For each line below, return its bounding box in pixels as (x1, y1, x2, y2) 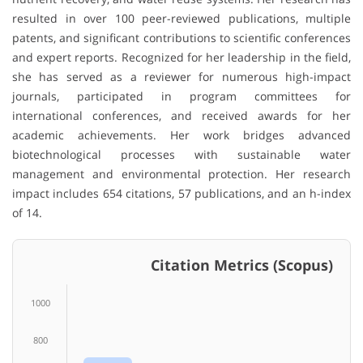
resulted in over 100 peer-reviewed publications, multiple (12, 11, 351, 27)
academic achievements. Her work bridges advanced (12, 127, 351, 143)
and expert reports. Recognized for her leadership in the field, (12, 49, 351, 66)
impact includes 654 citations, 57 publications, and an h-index (12, 186, 351, 202)
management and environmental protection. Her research (12, 166, 351, 182)
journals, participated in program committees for (12, 88, 351, 105)
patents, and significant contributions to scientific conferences (12, 30, 351, 46)
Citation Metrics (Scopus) (29, 255, 333, 275)
